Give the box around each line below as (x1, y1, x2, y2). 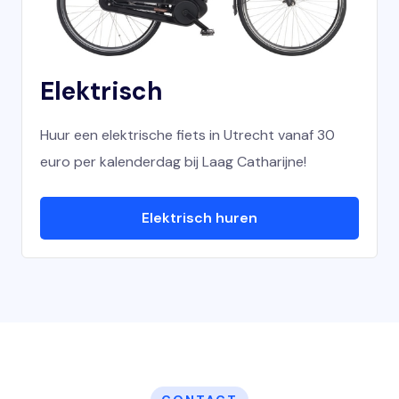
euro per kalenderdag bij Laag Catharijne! (40, 152, 306, 171)
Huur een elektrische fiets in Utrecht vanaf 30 (40, 126, 335, 144)
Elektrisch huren (142, 208, 257, 227)
